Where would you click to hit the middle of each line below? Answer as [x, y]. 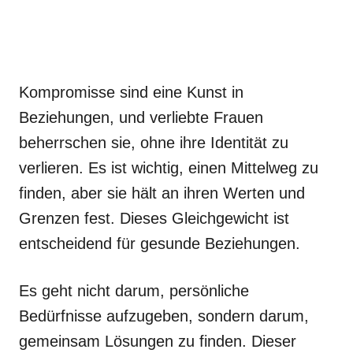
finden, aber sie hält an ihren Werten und [162, 193]
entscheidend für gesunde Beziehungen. [160, 243]
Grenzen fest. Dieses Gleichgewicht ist [154, 218]
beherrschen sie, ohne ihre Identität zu [154, 143]
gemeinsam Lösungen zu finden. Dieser [158, 341]
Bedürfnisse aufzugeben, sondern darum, [164, 316]
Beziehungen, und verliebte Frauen [141, 117]
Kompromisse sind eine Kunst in [131, 92]
